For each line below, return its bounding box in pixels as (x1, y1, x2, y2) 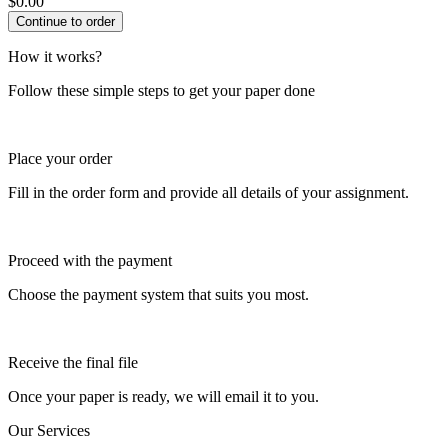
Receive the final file (8, 353, 138, 371)
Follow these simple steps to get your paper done (8, 81, 315, 99)
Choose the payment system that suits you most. (8, 285, 309, 303)
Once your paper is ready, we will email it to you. (8, 387, 319, 405)
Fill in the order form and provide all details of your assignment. (8, 183, 409, 201)
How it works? (8, 47, 102, 65)
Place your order (8, 149, 112, 167)
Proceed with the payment (8, 251, 172, 269)
